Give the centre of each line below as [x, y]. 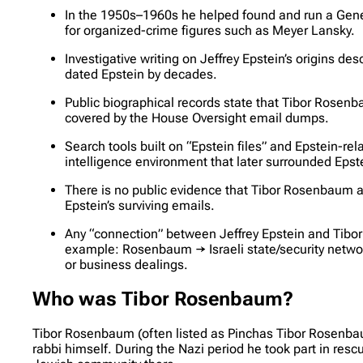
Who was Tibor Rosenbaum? [163, 299]
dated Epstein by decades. [141, 75]
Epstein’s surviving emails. [140, 206]
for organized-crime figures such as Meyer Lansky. [210, 31]
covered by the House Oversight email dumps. [197, 118]
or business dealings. [127, 265]
